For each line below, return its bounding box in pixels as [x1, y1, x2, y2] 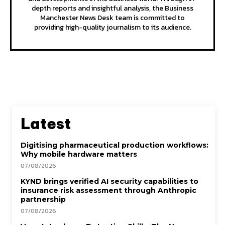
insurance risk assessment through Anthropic [21, 185, 196, 195]
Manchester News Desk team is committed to [40, 12, 185, 23]
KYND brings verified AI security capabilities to [21, 176, 198, 186]
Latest [21, 114, 71, 133]
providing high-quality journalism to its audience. [34, 22, 191, 33]
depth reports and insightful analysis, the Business [32, 3, 193, 14]
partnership [21, 194, 66, 204]
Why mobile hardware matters [21, 149, 137, 159]
